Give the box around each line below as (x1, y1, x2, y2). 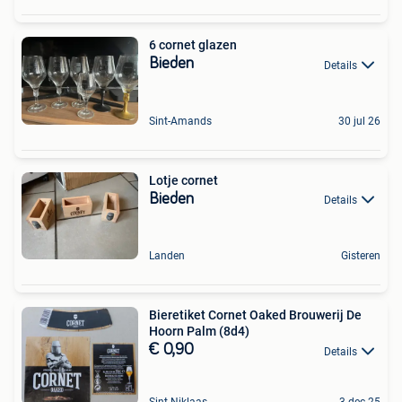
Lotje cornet (149, 172, 218, 188)
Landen (149, 249, 185, 263)
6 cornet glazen (149, 38, 237, 53)
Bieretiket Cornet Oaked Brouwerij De (149, 308, 362, 323)
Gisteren (341, 249, 380, 263)
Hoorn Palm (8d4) (149, 324, 249, 339)
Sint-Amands (149, 114, 212, 127)
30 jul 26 (338, 114, 380, 127)
